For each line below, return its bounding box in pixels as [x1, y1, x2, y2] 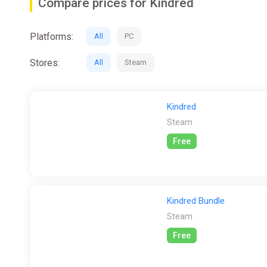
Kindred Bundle [167, 195, 225, 206]
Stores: [30, 57, 60, 69]
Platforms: [30, 30, 73, 42]
